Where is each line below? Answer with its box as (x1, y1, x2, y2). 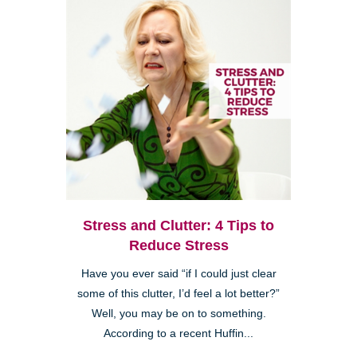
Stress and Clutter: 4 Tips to (83, 217, 274, 233)
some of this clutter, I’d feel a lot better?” (77, 287, 280, 300)
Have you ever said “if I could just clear (80, 267, 277, 280)
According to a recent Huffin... (104, 327, 253, 339)
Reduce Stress (128, 237, 229, 253)
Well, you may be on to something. (91, 307, 266, 320)
